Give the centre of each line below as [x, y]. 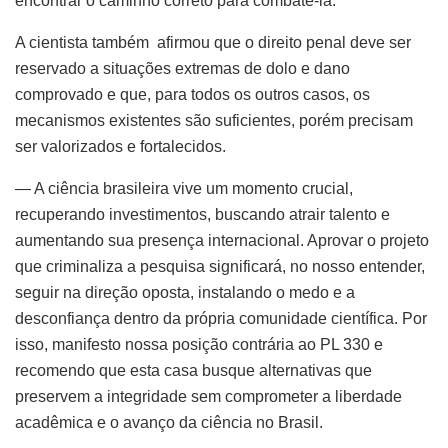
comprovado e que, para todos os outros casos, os [192, 95]
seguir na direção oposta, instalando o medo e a [185, 293]
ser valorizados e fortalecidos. [122, 147]
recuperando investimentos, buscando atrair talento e [202, 215]
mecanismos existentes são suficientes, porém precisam [214, 121]
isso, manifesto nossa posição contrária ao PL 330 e [199, 345]
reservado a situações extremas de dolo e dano [182, 69]
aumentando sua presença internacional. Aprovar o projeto [222, 241]
